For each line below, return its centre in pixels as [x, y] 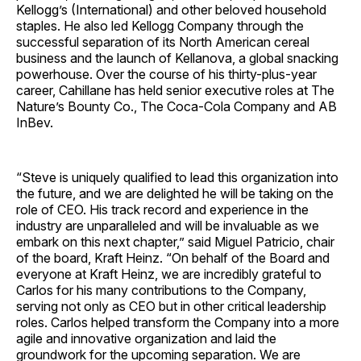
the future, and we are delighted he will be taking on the [175, 194]
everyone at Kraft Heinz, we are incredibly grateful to [169, 274]
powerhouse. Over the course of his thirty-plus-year [166, 75]
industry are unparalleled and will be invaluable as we [168, 226]
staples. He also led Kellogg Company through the [160, 26]
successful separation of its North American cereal [163, 42]
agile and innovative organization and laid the [146, 339]
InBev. [35, 123]
